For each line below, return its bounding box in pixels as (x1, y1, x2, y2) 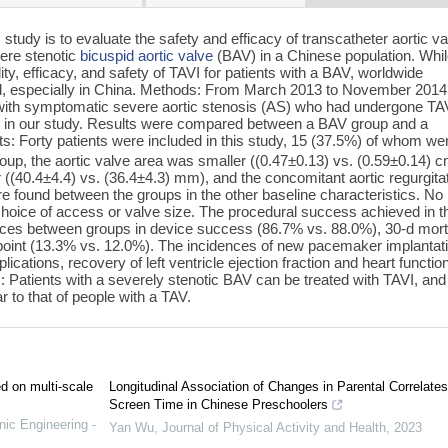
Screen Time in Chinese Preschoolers (108, 397, 328, 413)
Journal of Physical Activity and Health (161, 420, 386, 436)
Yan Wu (108, 420, 154, 436)
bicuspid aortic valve (80, 46, 214, 64)
